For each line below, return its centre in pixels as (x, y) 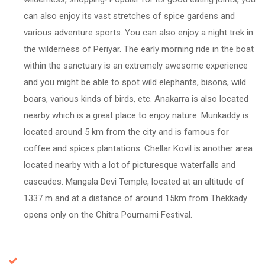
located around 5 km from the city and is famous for (126, 132)
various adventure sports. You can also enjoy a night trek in (138, 32)
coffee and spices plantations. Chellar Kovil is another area (138, 148)
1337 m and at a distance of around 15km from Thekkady (135, 198)
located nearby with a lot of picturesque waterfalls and (130, 165)
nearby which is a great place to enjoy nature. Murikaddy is (136, 115)
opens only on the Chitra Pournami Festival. (108, 214)
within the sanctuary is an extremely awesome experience (136, 65)
